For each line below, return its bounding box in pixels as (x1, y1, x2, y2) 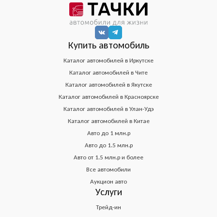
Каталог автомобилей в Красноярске (58, 93, 159, 100)
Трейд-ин (96, 203, 121, 211)
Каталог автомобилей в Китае (67, 117, 150, 124)
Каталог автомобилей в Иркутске (63, 57, 154, 64)
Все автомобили (86, 166, 131, 173)
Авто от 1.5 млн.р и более (74, 154, 143, 161)
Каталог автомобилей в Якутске (65, 81, 152, 88)
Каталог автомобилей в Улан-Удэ (63, 105, 154, 112)
